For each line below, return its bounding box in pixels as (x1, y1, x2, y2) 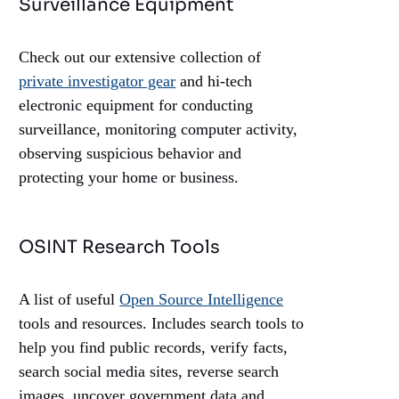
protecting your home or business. (19, 168, 240, 187)
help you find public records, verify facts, (19, 338, 289, 357)
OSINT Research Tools (19, 236, 221, 259)
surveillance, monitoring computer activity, (19, 120, 298, 139)
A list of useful (19, 290, 120, 309)
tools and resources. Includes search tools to (19, 314, 305, 333)
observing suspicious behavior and (19, 144, 242, 163)
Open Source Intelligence (119, 290, 284, 309)
